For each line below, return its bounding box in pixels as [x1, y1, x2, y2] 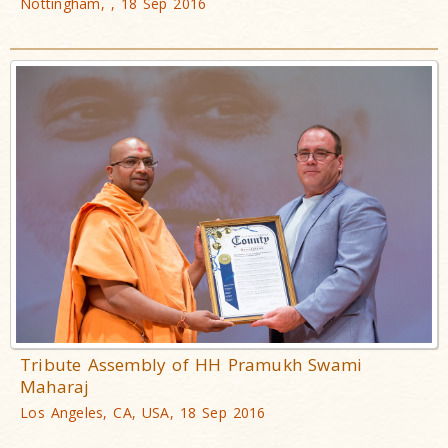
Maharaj [20, 375, 90, 399]
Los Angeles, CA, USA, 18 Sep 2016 [20, 403, 266, 423]
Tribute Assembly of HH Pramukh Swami [20, 353, 363, 377]
